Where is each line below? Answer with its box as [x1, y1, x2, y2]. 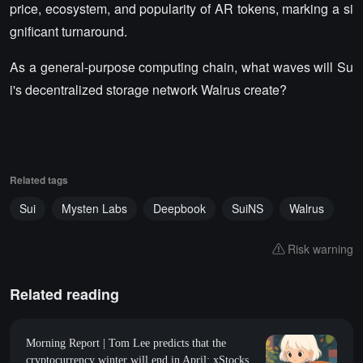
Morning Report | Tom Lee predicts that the [26, 337, 226, 350]
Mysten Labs [62, 200, 127, 217]
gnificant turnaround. [10, 22, 127, 41]
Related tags [10, 173, 68, 188]
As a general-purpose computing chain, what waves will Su [10, 58, 353, 77]
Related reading [10, 284, 119, 305]
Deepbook [153, 200, 206, 217]
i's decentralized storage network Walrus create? [10, 80, 287, 100]
